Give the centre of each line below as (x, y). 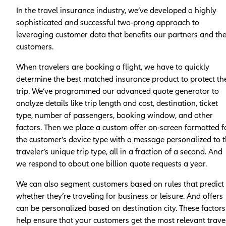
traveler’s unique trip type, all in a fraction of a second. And (119, 152)
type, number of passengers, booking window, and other (115, 115)
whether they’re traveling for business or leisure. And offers (120, 196)
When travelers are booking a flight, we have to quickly (113, 67)
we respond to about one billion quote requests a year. (111, 164)
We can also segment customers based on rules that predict (120, 184)
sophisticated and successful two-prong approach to (108, 22)
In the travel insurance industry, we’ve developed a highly (116, 10)
